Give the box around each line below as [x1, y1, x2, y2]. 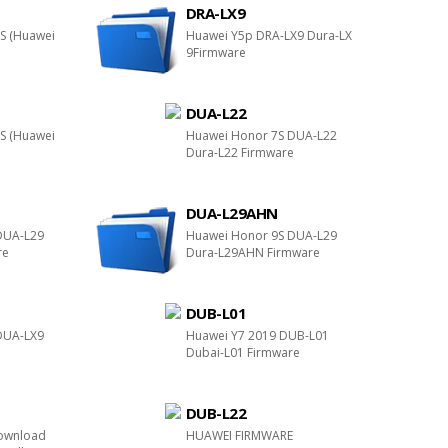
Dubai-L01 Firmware [185, 344, 300, 361]
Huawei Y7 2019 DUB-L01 [185, 327, 329, 344]
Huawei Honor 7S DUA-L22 [185, 127, 337, 144]
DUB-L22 [185, 403, 247, 423]
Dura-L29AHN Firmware [185, 244, 320, 261]
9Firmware [185, 44, 246, 61]
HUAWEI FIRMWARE [185, 427, 293, 444]
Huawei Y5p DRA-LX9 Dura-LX [185, 27, 352, 44]
